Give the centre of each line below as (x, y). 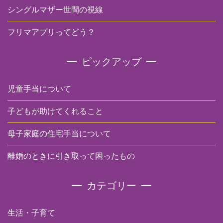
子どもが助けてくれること (55, 111)
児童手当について (39, 89)
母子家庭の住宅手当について (59, 133)
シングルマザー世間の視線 (55, 9)
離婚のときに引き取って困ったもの (71, 156)
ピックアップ (111, 61)
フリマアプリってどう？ (51, 32)
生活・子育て (31, 213)
